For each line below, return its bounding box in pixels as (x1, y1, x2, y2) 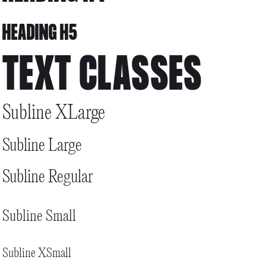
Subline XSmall (2, 246, 71, 261)
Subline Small (2, 208, 76, 225)
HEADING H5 (2, 23, 78, 47)
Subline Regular (2, 168, 93, 187)
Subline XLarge (2, 103, 105, 124)
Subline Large (2, 137, 82, 156)
